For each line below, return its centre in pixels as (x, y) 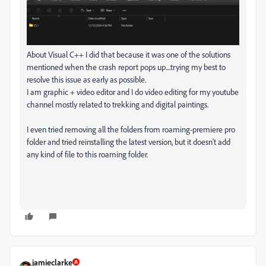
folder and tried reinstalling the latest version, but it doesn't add (129, 141)
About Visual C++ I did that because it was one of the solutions (129, 54)
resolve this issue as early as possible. (86, 79)
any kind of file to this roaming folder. (87, 154)
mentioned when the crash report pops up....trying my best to (126, 66)
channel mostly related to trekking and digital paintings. (118, 104)
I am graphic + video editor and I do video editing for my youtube (133, 91)
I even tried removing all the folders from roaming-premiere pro (131, 129)
